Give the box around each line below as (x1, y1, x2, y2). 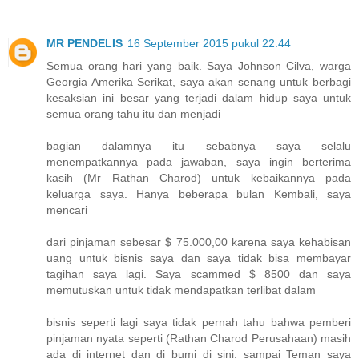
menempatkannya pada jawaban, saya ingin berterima (46, 155, 351, 168)
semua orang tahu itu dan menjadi (46, 107, 220, 120)
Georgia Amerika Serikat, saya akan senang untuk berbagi (46, 75, 351, 88)
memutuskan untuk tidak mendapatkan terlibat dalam (46, 283, 316, 296)
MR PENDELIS (46, 36, 123, 50)
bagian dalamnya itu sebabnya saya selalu (46, 139, 351, 152)
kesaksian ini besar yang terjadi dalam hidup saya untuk (46, 91, 351, 104)
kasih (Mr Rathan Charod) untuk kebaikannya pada (46, 171, 351, 184)
